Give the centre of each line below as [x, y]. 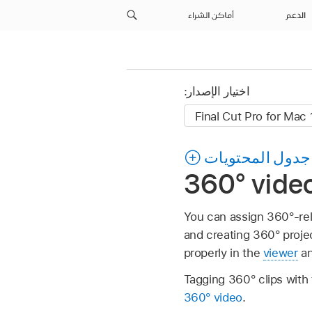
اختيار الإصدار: [217, 92]
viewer [280, 252]
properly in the [223, 252]
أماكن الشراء [212, 15]
